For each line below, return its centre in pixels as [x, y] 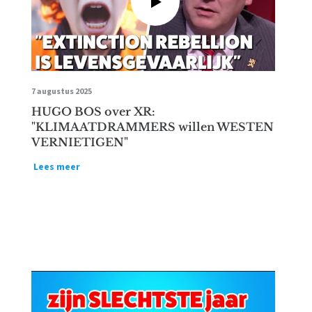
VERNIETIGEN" [80, 142]
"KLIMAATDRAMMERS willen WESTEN [153, 127]
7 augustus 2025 [62, 92]
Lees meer [57, 167]
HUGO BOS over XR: [94, 111]
